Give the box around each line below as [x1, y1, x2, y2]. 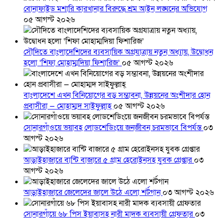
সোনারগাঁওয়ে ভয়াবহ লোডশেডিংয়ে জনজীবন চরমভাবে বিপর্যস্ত [24, 122, 203, 134]
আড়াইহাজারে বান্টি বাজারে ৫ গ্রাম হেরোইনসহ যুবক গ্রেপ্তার [24, 155, 194, 166]
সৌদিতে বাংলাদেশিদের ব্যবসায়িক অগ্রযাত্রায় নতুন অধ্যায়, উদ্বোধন [24, 47, 213, 58]
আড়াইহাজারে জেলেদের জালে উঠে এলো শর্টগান [24, 187, 163, 198]
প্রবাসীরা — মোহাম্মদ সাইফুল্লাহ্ [24, 101, 113, 112]
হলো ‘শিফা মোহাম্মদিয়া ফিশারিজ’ [24, 57, 122, 69]
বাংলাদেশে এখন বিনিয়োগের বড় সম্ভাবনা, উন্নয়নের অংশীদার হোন [24, 90, 210, 101]
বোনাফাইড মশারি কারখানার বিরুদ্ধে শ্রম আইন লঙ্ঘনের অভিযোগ [24, 3, 207, 15]
